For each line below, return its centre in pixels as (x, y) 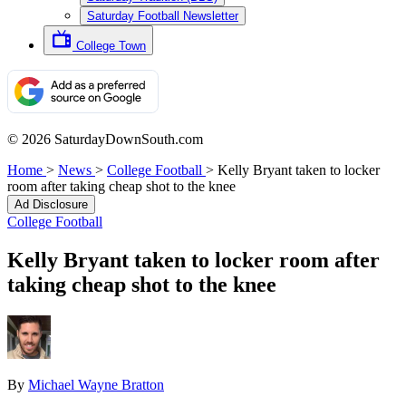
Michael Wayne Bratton (96, 384)
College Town (111, 46)
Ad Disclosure (51, 204)
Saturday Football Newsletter (163, 16)
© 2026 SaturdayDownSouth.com (105, 139)
